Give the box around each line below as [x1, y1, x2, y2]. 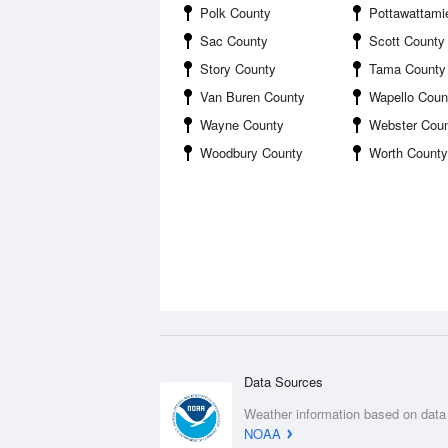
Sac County [200, 31, 268, 50]
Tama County [369, 59, 446, 78]
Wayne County [200, 115, 284, 134]
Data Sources [244, 372, 323, 391]
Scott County [369, 31, 445, 50]
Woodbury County [200, 143, 303, 162]
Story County [200, 59, 276, 78]
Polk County [200, 3, 271, 22]
